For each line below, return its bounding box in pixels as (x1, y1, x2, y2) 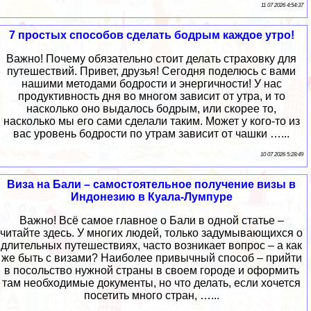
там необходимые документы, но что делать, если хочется (2, 277, 301, 289)
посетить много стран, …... (83, 289, 219, 302)
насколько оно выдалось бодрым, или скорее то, (26, 103, 276, 115)
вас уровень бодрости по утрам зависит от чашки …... (13, 128, 289, 140)
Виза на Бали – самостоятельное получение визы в (7, 178, 296, 191)
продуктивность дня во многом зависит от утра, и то (17, 90, 285, 103)
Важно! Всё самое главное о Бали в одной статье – (19, 215, 284, 227)
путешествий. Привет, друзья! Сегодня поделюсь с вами (7, 65, 296, 78)
